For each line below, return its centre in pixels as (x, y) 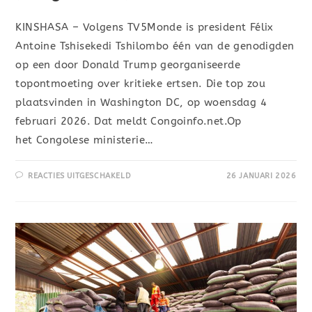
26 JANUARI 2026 (261, 176)
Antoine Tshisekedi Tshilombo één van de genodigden (155, 46)
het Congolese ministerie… (85, 140)
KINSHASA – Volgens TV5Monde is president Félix (145, 28)
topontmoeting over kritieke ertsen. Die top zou (141, 84)
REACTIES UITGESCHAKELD (80, 176)
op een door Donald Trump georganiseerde (128, 65)
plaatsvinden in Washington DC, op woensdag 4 (141, 103)
